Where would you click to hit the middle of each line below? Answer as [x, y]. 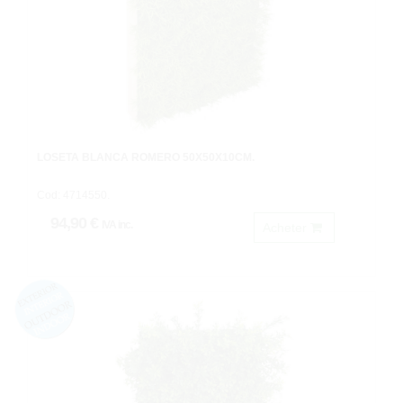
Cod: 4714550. [73, 195]
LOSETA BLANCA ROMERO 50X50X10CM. [146, 157]
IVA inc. [117, 225]
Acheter [287, 228]
